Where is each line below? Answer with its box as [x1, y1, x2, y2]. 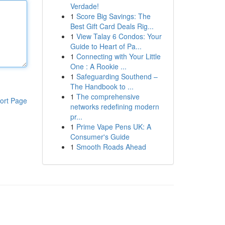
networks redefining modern [70, 101, 159, 111]
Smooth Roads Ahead [76, 142, 146, 152]
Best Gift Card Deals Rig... [70, 21, 154, 31]
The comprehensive [76, 91, 140, 101]
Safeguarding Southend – [76, 71, 158, 81]
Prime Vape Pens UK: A [76, 122, 151, 132]
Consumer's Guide [70, 132, 130, 142]
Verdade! [70, 1, 99, 11]
